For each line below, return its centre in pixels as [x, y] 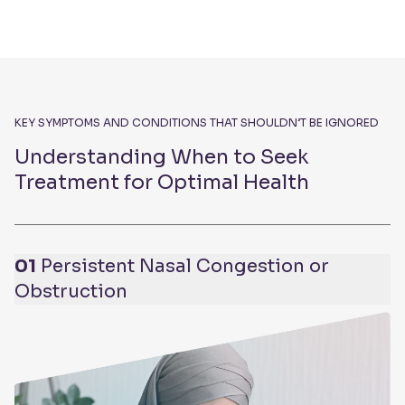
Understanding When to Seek [162, 156]
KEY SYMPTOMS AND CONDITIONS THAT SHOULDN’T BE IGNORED [197, 122]
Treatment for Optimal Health [162, 182]
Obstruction [71, 291]
